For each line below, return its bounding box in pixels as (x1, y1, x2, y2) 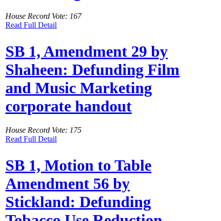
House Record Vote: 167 (5, 12, 81, 21)
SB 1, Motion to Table (5, 156, 151, 174)
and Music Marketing (5, 78, 152, 97)
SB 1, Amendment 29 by (5, 42, 168, 60)
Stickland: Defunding (5, 192, 151, 211)
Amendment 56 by (5, 174, 130, 192)
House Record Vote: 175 (5, 126, 81, 135)
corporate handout (5, 97, 132, 115)
